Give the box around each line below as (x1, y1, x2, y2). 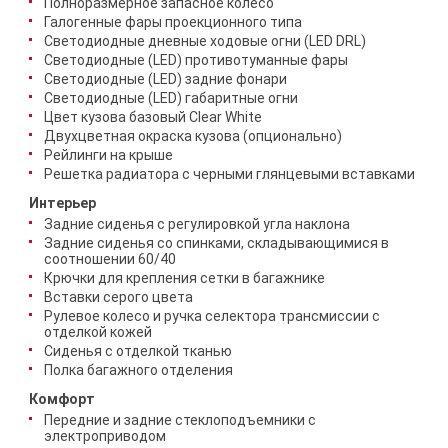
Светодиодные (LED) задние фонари (44, 71, 287, 87)
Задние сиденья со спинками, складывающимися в (44, 235, 389, 251)
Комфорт (29, 391, 95, 407)
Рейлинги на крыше (44, 147, 173, 163)
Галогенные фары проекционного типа (44, 14, 302, 30)
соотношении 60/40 (44, 251, 176, 267)
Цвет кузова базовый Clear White (44, 109, 262, 125)
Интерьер (29, 195, 96, 211)
